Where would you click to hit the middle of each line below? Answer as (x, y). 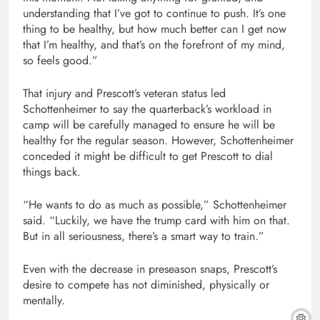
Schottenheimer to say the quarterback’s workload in (147, 109)
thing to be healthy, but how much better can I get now (155, 29)
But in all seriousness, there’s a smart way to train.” (144, 236)
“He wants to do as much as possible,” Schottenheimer (155, 205)
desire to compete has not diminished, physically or (146, 285)
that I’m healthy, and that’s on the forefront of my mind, (154, 45)
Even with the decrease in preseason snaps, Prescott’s (150, 269)
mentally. (44, 301)
